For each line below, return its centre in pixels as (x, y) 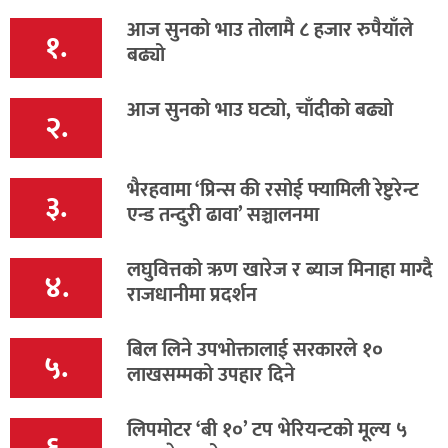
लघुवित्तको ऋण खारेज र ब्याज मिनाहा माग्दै (280, 270)
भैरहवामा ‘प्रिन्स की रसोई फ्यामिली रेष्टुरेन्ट (273, 190)
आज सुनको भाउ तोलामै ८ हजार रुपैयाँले (270, 30)
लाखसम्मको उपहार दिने (211, 375)
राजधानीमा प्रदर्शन (192, 295)
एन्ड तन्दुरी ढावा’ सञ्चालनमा (223, 215)
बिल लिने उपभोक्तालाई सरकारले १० (255, 350)
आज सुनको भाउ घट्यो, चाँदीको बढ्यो (260, 110)
